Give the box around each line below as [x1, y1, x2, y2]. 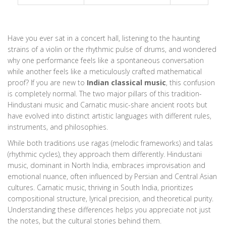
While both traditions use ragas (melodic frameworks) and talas [8, 138, 213, 148]
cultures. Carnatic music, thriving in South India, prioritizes [8, 183, 193, 193]
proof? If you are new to [8, 78, 87, 88]
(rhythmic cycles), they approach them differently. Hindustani [8, 149, 202, 159]
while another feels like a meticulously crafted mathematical [8, 67, 202, 77]
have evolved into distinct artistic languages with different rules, [8, 111, 211, 121]
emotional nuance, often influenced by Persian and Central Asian [8, 172, 217, 182]
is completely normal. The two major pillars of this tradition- [8, 89, 202, 99]
